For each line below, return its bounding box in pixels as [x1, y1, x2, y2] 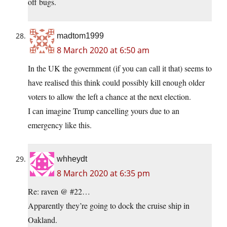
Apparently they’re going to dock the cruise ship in [28, 200, 190, 211]
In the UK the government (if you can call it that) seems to [28, 63, 212, 74]
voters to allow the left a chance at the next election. [28, 91, 191, 102]
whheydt [57, 155, 87, 164]
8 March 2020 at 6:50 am [57, 45, 149, 56]
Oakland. [28, 214, 57, 225]
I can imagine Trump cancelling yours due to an [28, 105, 179, 117]
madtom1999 [57, 31, 104, 41]
